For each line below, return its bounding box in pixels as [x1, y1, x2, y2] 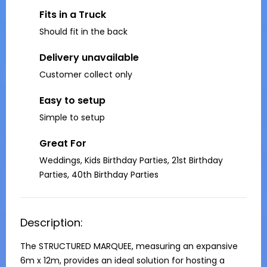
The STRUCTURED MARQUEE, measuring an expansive [20, 240, 238, 252]
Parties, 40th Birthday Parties [39, 169, 159, 181]
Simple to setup [39, 111, 105, 123]
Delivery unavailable [39, 51, 139, 64]
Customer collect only [39, 69, 132, 80]
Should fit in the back [39, 26, 128, 38]
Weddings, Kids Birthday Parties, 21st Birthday [39, 154, 223, 166]
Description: [20, 215, 83, 230]
